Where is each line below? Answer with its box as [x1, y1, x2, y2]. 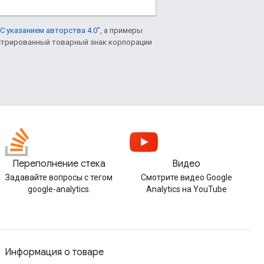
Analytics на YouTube [146, 184, 227, 194]
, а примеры [100, 25, 143, 35]
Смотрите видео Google [140, 173, 232, 182]
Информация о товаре [5, 246, 104, 258]
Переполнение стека [12, 158, 105, 170]
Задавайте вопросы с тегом [5, 173, 113, 182]
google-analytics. [27, 184, 91, 194]
